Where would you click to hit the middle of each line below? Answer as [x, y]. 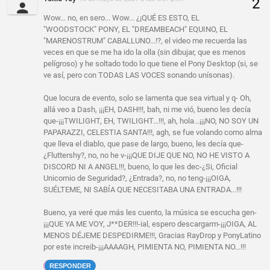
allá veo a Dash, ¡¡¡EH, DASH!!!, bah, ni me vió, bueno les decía [147, 110]
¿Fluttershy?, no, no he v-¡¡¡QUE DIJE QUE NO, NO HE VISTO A [146, 155]
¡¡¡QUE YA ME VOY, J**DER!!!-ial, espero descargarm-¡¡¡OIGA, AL [150, 224]
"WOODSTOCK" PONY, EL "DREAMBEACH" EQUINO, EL [136, 30]
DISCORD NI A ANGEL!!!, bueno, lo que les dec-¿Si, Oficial [140, 167]
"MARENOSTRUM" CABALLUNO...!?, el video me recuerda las [145, 41]
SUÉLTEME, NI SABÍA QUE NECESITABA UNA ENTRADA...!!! [143, 190]
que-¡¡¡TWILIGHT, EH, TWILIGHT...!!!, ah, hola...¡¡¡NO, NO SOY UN [151, 121]
